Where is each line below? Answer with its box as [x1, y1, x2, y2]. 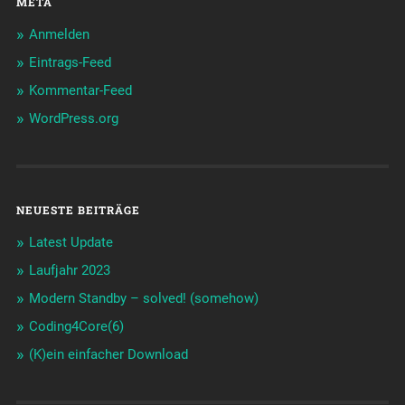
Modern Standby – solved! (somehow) [28, 290, 259, 307]
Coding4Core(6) [28, 318, 124, 335]
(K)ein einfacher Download [28, 346, 188, 363]
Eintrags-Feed [28, 54, 111, 71]
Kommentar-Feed [28, 82, 132, 99]
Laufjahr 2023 [28, 262, 110, 279]
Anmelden [28, 26, 89, 43]
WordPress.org [28, 110, 118, 127]
